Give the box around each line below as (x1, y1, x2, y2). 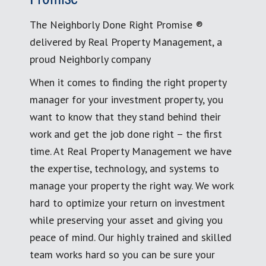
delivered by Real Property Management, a (30, 34, 222, 49)
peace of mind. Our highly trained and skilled (30, 230, 232, 244)
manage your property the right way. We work (30, 178, 233, 192)
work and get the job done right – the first (30, 126, 222, 141)
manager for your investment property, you (30, 92, 223, 106)
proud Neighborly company (30, 52, 151, 66)
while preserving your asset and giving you (30, 213, 223, 227)
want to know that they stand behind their (30, 109, 221, 123)
